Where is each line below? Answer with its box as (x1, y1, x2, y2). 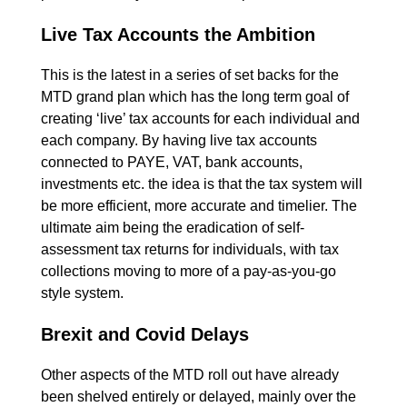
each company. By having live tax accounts (41, 132, 317, 148)
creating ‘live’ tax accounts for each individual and (41, 110, 360, 126)
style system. (41, 284, 124, 301)
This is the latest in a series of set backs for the (41, 66, 339, 83)
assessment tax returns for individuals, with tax (41, 241, 339, 257)
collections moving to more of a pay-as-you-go (41, 263, 336, 279)
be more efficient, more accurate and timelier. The (41, 197, 357, 213)
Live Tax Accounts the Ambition (41, 24, 315, 45)
